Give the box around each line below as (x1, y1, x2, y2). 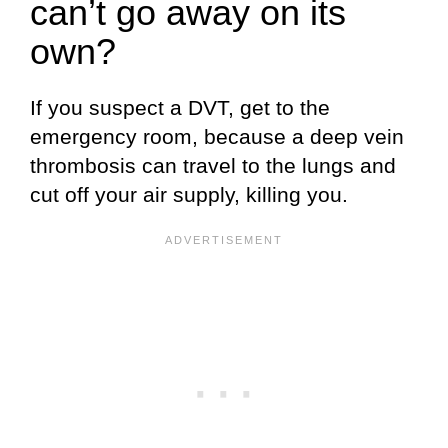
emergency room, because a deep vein (30, 124, 404, 148)
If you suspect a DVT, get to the (30, 95, 330, 119)
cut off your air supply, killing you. (30, 182, 348, 206)
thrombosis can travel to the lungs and (30, 153, 396, 177)
